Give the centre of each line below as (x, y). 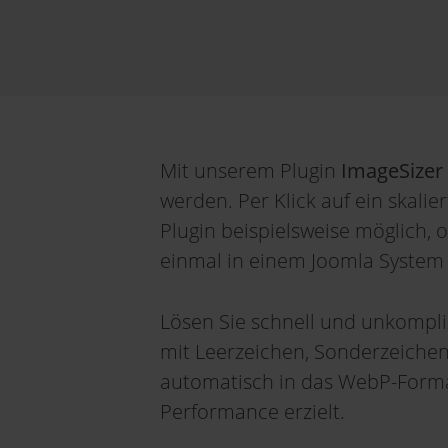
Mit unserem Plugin (250, 171)
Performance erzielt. (252, 412)
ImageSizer (392, 171)
